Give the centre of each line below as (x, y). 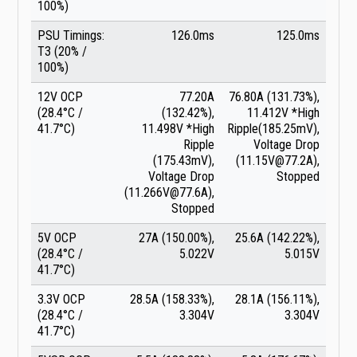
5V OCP (57, 238)
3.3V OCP (61, 300)
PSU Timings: (71, 36)
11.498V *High (178, 129)
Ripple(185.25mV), (273, 129)
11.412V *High (283, 113)
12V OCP (60, 97)
